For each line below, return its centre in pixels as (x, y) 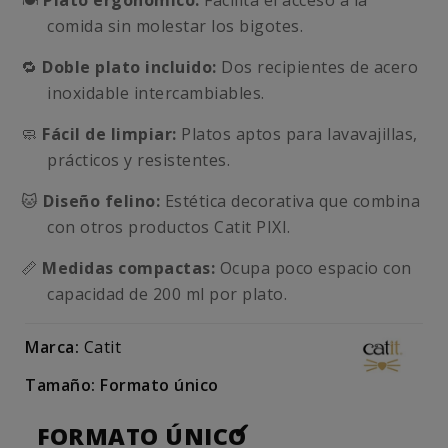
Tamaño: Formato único (122, 385)
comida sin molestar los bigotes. (175, 26)
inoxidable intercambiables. (156, 93)
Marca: (52, 347)
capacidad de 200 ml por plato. (167, 294)
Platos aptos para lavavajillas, (297, 134)
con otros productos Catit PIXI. (169, 227)
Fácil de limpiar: (109, 134)
